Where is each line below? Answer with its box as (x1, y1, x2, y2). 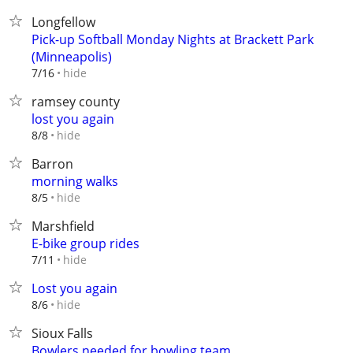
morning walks (32, 173, 118, 190)
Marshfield (32, 217, 95, 235)
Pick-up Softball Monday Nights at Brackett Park (32, 31, 314, 48)
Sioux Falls (32, 325, 93, 342)
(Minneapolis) (32, 48, 112, 65)
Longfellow (32, 13, 95, 31)
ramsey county (32, 93, 120, 110)
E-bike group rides (32, 235, 139, 252)
